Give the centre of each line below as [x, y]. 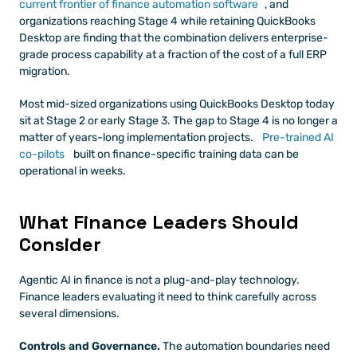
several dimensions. [69, 313]
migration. [45, 71]
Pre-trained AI [297, 137]
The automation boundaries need [245, 346]
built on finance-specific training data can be [185, 154]
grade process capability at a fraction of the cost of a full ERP [173, 54]
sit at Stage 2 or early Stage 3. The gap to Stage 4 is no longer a [178, 120]
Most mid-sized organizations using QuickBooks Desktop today [177, 104]
